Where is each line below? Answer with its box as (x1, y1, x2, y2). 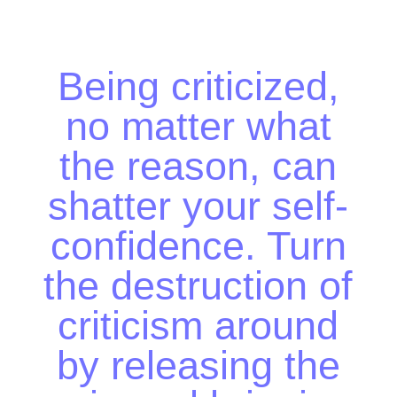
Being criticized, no (64, 12, 332, 65)
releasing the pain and (41, 252, 356, 304)
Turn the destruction (56, 172, 340, 224)
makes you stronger (61, 331, 336, 384)
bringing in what (81, 292, 315, 344)
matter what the (84, 52, 312, 105)
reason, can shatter (66, 92, 330, 144)
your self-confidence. (53, 132, 344, 184)
